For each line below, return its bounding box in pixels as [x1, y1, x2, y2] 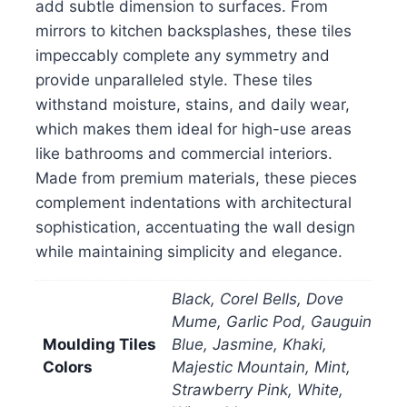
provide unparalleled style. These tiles [35, 70, 313, 89]
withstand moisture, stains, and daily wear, [35, 94, 350, 114]
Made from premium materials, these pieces [35, 168, 357, 187]
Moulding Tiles [43, 334, 156, 353]
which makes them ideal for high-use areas [35, 119, 352, 138]
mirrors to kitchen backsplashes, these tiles [35, 21, 352, 40]
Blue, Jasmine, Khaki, [172, 334, 327, 353]
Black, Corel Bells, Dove [172, 289, 343, 308]
